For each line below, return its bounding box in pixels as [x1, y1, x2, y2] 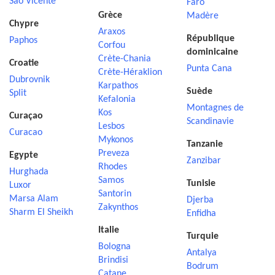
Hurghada [9, 167, 48, 177]
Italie [98, 225, 119, 235]
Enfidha [187, 209, 217, 219]
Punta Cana [187, 64, 233, 74]
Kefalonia [98, 95, 136, 104]
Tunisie [187, 179, 216, 188]
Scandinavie [187, 117, 234, 126]
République [187, 34, 235, 44]
